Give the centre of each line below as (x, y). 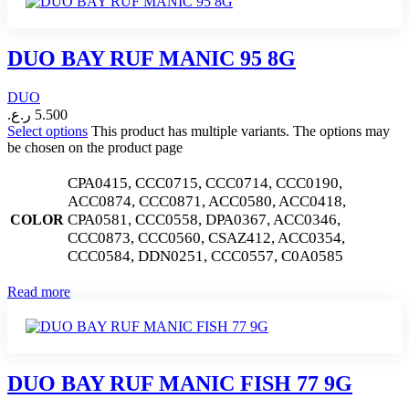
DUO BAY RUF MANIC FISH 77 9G (180, 383)
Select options (47, 131)
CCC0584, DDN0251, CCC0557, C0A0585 (205, 256)
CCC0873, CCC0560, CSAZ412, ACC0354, (206, 237)
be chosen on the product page (95, 147)
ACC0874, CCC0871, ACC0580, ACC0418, (207, 201)
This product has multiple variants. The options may (241, 131)
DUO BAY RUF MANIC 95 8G (152, 58)
